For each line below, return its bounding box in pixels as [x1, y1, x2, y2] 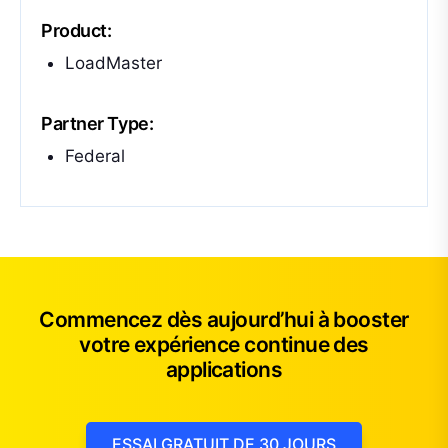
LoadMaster [65, 53, 162, 73]
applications [165, 357, 283, 382]
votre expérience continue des [79, 332, 369, 357]
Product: [41, 20, 112, 41]
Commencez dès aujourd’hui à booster [39, 307, 409, 332]
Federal [65, 146, 125, 166]
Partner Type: [41, 113, 154, 134]
